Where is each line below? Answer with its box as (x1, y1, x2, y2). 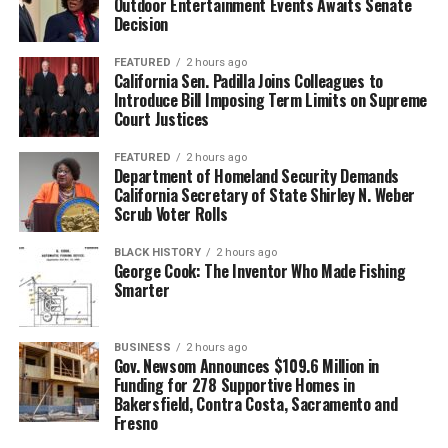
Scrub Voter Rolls (113, 201, 228, 226)
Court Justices (113, 106, 210, 131)
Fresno (113, 410, 158, 435)
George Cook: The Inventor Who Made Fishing (113, 258, 406, 283)
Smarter (113, 277, 170, 302)
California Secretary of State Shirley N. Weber (113, 182, 415, 207)
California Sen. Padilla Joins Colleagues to (113, 68, 383, 93)
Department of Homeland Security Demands (113, 163, 400, 188)
